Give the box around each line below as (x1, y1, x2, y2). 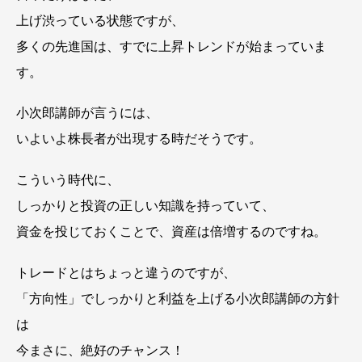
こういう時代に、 (16, 173, 120, 187)
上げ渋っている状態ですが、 (16, 13, 184, 27)
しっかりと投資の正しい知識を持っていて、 (16, 199, 275, 213)
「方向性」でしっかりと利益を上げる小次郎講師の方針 (16, 291, 339, 305)
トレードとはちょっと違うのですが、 (16, 265, 236, 280)
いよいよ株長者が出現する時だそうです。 (16, 132, 262, 146)
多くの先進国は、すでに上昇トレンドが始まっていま (16, 39, 326, 53)
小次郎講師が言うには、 (16, 106, 158, 120)
